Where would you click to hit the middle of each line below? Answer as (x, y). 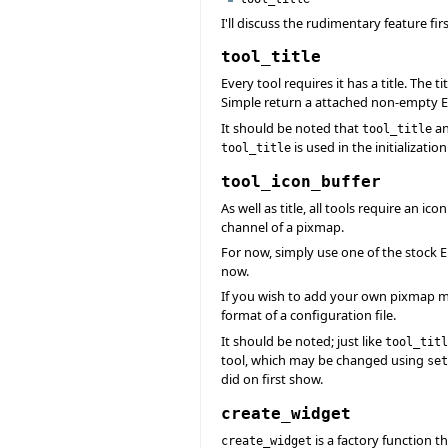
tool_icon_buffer (301, 181)
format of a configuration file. (308, 315)
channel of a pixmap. (282, 226)
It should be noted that (291, 127)
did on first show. (272, 378)
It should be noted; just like (303, 340)
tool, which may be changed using (324, 359)
